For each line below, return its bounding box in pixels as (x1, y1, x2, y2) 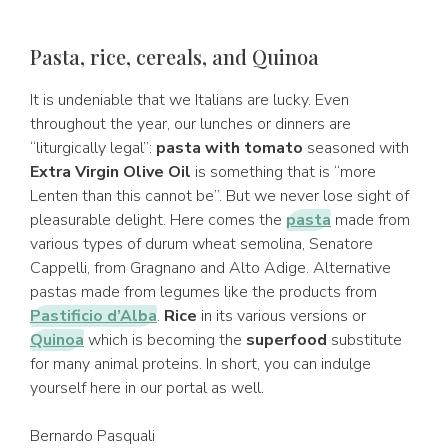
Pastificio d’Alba (30, 305, 157, 327)
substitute (327, 329, 402, 351)
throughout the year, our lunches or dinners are (30, 113, 351, 135)
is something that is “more (191, 161, 376, 183)
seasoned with (303, 137, 409, 159)
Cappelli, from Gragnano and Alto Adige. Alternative (30, 257, 391, 279)
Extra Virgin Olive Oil (30, 161, 191, 183)
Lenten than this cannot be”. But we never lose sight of (30, 185, 409, 207)
